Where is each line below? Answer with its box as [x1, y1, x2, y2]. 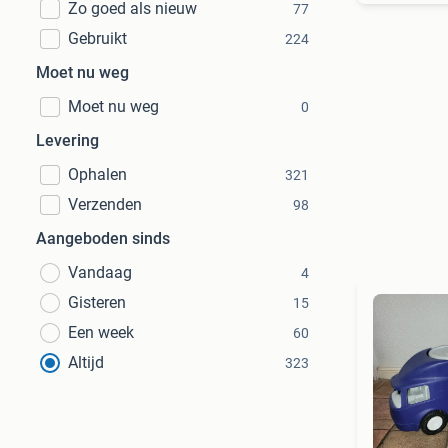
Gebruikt [68, 29, 127, 48]
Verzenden [68, 195, 142, 214]
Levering [36, 131, 99, 150]
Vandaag [68, 263, 132, 282]
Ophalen [68, 165, 127, 184]
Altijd [68, 353, 104, 372]
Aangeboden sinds [36, 229, 170, 248]
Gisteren [68, 293, 126, 312]
